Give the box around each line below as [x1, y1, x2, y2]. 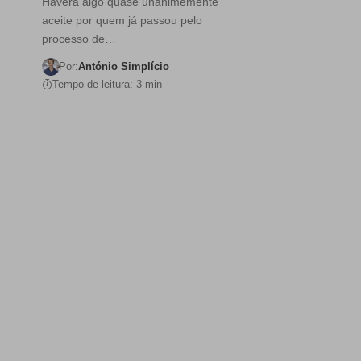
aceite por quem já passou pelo [42, 14, 202, 27]
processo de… [42, 32, 116, 46]
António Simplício [77, 60, 169, 73]
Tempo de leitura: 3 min [52, 78, 162, 91]
